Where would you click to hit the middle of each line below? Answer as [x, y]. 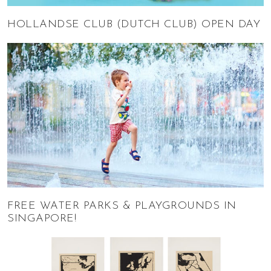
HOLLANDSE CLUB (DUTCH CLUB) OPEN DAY [134, 25]
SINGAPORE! [42, 218]
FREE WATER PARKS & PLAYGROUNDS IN [122, 206]
